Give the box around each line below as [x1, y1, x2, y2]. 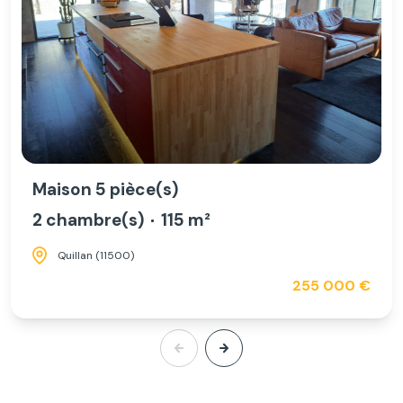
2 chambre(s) [32, 209, 144, 232]
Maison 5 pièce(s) [32, 178, 178, 201]
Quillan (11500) [58, 247, 134, 263]
